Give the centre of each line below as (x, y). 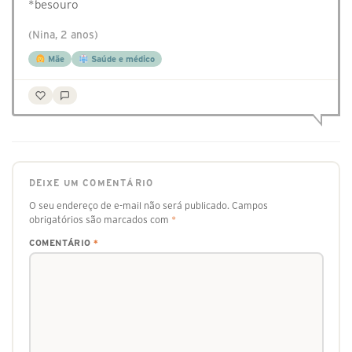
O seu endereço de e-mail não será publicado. (129, 205)
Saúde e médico (121, 59)
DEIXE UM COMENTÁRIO (91, 183)
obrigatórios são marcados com (100, 219)
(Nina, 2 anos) (63, 35)
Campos (249, 205)
